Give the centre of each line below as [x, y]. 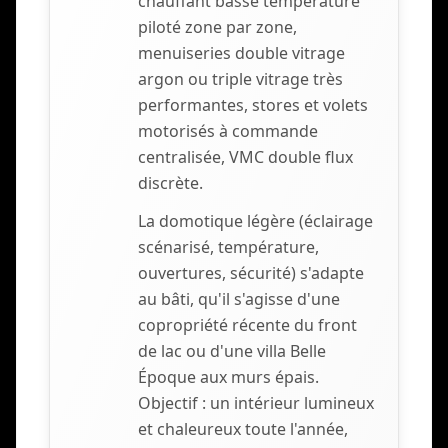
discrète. [170, 183]
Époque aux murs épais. [228, 377]
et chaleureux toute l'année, [243, 429]
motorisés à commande [228, 131]
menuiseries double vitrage [241, 53]
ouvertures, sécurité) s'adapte [251, 273]
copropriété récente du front [247, 325]
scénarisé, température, [228, 247]
